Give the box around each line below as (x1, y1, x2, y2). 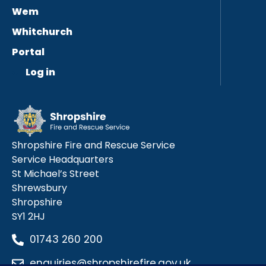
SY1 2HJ (12, 209, 45, 223)
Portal (12, 45, 45, 59)
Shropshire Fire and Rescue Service (12, 138, 175, 152)
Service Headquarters (12, 152, 113, 166)
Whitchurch (12, 25, 72, 39)
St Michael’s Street (12, 166, 99, 180)
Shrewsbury (12, 180, 67, 195)
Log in (25, 65, 55, 80)
